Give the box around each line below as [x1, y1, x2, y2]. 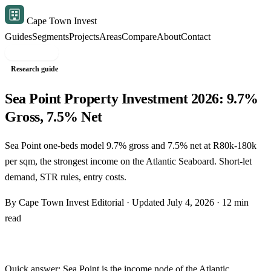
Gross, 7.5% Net [5, 108, 102, 125]
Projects [69, 31, 99, 42]
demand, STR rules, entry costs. [5, 171, 126, 182]
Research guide [11, 65, 59, 73]
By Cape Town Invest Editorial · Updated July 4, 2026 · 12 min [5, 197, 249, 207]
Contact [181, 31, 211, 42]
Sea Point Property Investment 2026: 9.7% [5, 90, 258, 106]
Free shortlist [5, 47, 59, 57]
